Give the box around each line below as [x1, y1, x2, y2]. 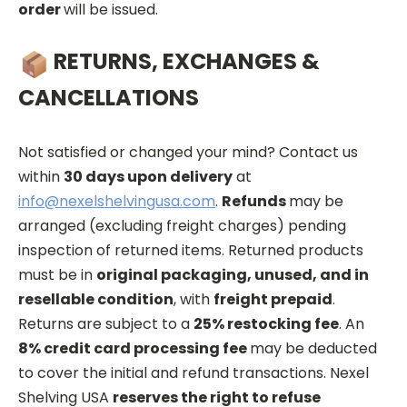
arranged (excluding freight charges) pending [18, 214, 346, 236]
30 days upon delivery [64, 165, 233, 187]
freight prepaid [213, 288, 333, 310]
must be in [18, 263, 96, 285]
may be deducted [250, 337, 377, 359]
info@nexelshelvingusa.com [18, 190, 215, 212]
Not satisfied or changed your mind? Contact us [18, 141, 358, 163]
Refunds [222, 190, 289, 212]
